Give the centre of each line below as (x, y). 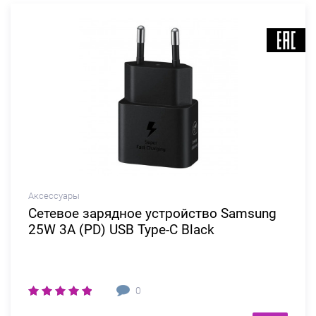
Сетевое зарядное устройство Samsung (152, 213)
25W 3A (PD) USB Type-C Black (121, 229)
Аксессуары (54, 195)
